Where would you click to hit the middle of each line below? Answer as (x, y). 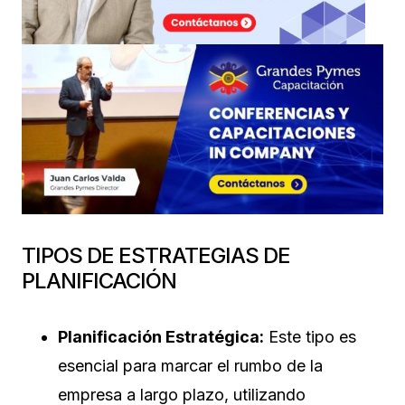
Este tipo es (310, 336)
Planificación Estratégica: (161, 336)
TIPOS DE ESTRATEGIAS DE (156, 255)
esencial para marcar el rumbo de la (190, 365)
